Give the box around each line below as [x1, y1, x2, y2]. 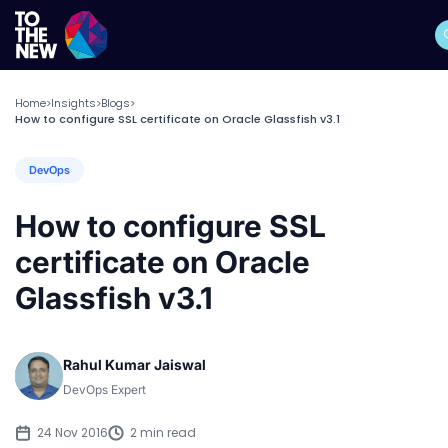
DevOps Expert [63, 381, 146, 397]
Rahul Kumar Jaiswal [63, 355, 206, 373]
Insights [51, 95, 96, 111]
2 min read [130, 424, 196, 441]
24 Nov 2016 [37, 424, 108, 441]
